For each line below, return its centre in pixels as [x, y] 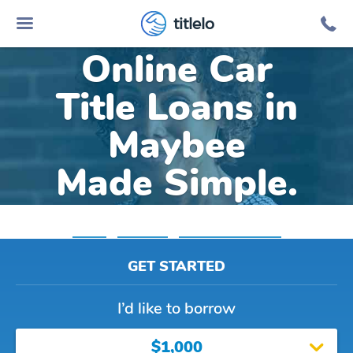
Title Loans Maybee [230, 229]
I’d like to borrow [176, 308]
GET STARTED [176, 266]
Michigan [142, 229]
